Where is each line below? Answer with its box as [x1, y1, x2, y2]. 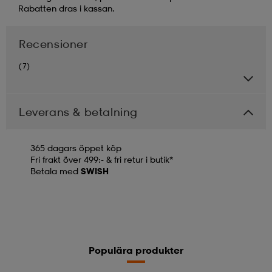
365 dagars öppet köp [30, 142, 121, 153]
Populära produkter [89, 243, 183, 256]
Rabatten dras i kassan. [18, 2, 115, 13]
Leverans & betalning [19, 104, 138, 118]
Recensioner [19, 36, 88, 50]
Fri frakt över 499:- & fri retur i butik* [30, 154, 173, 165]
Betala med [30, 165, 81, 176]
